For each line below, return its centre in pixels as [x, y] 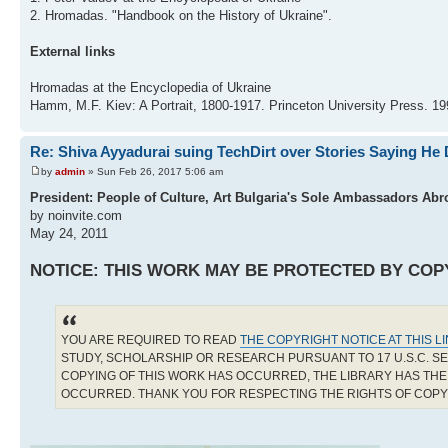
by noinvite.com [76, 215]
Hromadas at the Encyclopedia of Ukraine [150, 88]
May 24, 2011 [69, 233]
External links [72, 52]
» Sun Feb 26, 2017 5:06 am [154, 171]
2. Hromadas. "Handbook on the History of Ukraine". [181, 16]
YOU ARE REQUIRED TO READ [150, 339]
